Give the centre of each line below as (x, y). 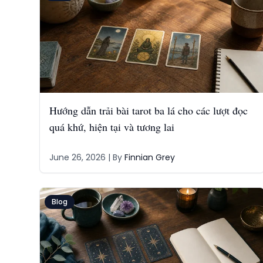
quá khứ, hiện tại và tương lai (112, 127)
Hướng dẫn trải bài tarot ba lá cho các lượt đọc (148, 110)
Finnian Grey (149, 157)
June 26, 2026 (77, 157)
